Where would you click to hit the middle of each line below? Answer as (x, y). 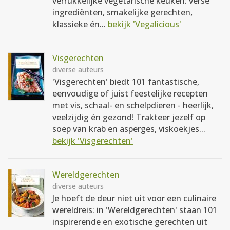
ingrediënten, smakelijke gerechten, (122, 12)
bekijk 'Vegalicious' (145, 24)
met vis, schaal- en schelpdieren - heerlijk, (133, 105)
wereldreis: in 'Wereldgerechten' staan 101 (135, 210)
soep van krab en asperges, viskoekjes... (129, 129)
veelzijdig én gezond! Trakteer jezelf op (129, 117)
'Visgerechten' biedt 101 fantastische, (126, 82)
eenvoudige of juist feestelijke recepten (130, 93)
